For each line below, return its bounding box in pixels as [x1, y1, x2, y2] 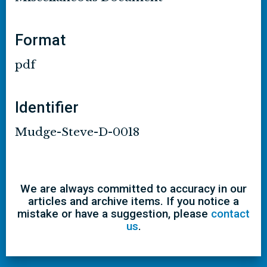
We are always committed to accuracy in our [20, 182, 247, 195]
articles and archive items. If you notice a [28, 194, 239, 208]
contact [211, 207, 250, 221]
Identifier [15, 98, 79, 116]
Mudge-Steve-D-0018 [15, 125, 139, 139]
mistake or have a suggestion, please [17, 207, 211, 221]
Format [15, 31, 66, 49]
